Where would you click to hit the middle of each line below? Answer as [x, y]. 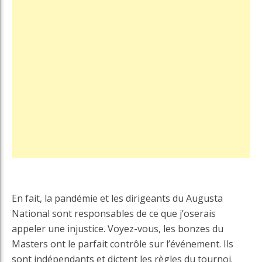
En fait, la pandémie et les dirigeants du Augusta [117, 199]
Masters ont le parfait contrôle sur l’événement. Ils [123, 244]
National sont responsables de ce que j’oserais [114, 214]
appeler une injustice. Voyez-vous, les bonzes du [118, 229]
